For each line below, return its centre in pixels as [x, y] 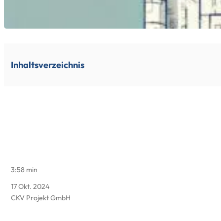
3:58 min [24, 169]
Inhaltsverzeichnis [47, 65]
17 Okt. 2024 [30, 186]
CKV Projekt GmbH [40, 198]
